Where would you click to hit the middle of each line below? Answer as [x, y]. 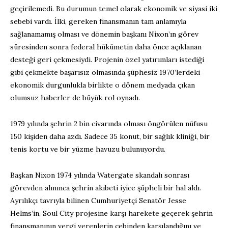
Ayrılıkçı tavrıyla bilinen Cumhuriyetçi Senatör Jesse [98, 201]
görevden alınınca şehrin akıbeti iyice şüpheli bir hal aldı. [106, 188]
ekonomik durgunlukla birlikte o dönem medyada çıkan [103, 85]
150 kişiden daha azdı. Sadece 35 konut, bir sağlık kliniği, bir [110, 137]
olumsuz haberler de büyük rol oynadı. [75, 98]
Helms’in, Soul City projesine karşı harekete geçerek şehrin [111, 213]
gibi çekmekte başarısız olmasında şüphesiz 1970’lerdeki [105, 73]
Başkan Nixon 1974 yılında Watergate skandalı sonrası [100, 175]
